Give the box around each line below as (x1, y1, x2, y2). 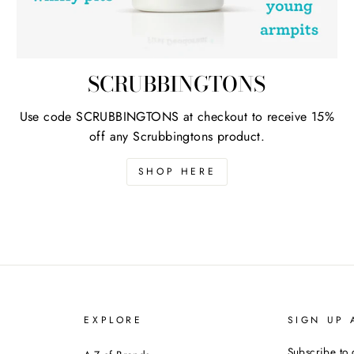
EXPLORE (84, 313, 143, 328)
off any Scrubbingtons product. (88, 127, 265, 146)
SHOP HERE (137, 164, 217, 179)
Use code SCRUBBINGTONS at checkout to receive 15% (19, 107, 335, 126)
